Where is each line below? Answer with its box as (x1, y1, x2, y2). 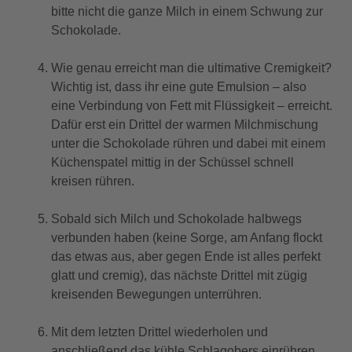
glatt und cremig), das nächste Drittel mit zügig (51, 268, 307, 282)
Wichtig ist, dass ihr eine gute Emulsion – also (51, 79, 306, 93)
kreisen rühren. (51, 174, 134, 188)
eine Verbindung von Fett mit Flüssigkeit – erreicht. (51, 98, 332, 112)
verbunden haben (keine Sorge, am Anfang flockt (51, 230, 322, 244)
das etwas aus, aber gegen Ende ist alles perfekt (51, 249, 321, 263)
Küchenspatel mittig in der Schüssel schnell (51, 155, 294, 169)
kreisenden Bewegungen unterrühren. (51, 287, 262, 301)
